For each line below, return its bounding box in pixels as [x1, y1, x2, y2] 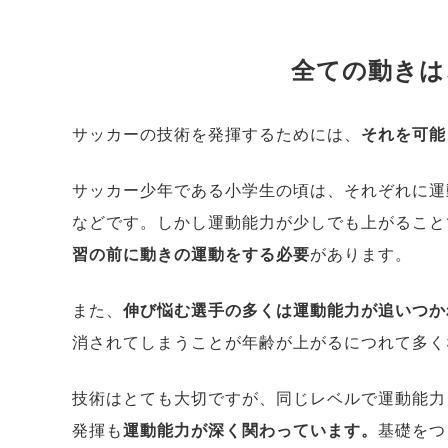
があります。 [310, 245, 412, 263]
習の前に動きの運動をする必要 [72, 245, 310, 263]
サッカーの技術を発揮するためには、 [72, 125, 361, 143]
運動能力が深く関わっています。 [123, 421, 378, 439]
